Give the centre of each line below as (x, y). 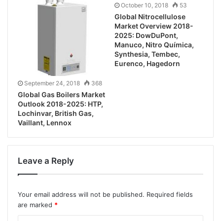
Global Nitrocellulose (150, 16)
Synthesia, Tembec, (147, 54)
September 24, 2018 (52, 83)
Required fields (169, 195)
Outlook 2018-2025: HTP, (60, 104)
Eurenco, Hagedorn (147, 63)
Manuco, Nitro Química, (154, 44)
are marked (36, 205)
